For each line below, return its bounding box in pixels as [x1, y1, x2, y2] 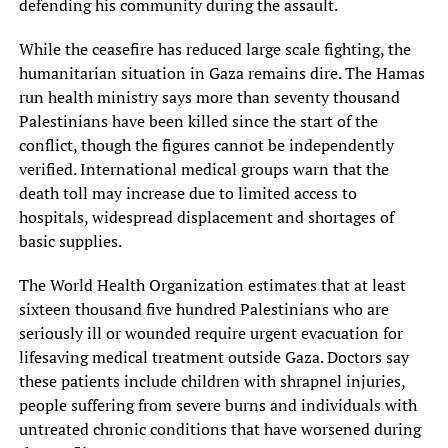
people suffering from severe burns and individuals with [18, 393, 417, 416]
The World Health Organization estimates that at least [18, 273, 406, 296]
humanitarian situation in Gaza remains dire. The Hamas [18, 61, 425, 84]
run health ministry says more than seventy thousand [18, 85, 400, 108]
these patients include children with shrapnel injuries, [18, 369, 405, 392]
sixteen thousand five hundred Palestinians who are [18, 297, 389, 320]
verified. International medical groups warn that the [18, 157, 389, 180]
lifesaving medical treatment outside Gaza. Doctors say [18, 345, 409, 368]
